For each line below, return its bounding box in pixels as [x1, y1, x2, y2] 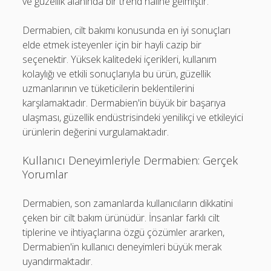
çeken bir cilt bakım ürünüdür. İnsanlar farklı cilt [22, 211, 220, 224]
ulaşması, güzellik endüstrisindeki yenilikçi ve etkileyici [22, 111, 244, 124]
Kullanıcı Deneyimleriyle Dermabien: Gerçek [22, 153, 238, 168]
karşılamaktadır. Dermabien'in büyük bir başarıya [22, 96, 226, 109]
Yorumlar [22, 167, 68, 181]
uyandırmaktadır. [22, 255, 93, 268]
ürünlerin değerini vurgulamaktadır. [22, 125, 169, 139]
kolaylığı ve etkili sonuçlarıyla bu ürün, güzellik [22, 67, 211, 80]
